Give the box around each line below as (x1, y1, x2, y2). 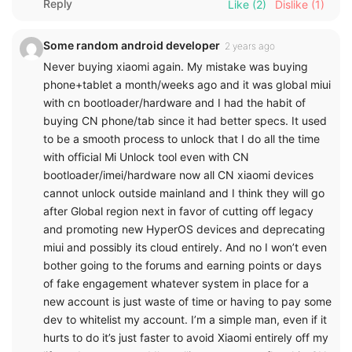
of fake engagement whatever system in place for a (43, 276, 309, 290)
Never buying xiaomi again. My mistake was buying (43, 59, 308, 73)
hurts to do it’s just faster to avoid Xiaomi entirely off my (43, 330, 328, 344)
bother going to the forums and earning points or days (43, 258, 321, 272)
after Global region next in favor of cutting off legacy (43, 203, 313, 218)
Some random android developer (43, 38, 220, 52)
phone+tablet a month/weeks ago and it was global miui (43, 77, 331, 91)
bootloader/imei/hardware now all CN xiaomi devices (43, 167, 313, 181)
